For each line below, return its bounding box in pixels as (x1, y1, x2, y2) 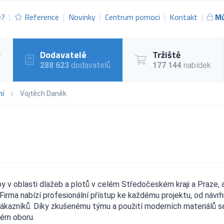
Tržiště (152, 47, 180, 61)
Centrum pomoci (105, 11, 160, 23)
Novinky (68, 11, 95, 23)
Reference (24, 11, 59, 23)
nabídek (181, 60, 211, 70)
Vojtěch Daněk (20, 89, 66, 97)
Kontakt (169, 11, 197, 23)
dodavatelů (69, 60, 110, 70)
